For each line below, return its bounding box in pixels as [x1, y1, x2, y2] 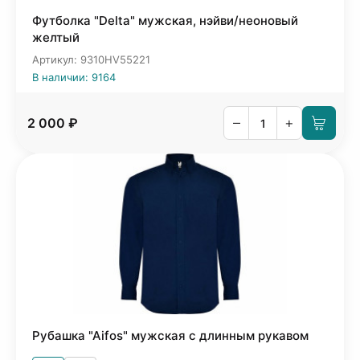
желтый [32, 30, 80, 45]
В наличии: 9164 [32, 71, 116, 84]
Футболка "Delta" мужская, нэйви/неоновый [32, 13, 298, 28]
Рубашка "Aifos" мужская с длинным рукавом [32, 328, 309, 343]
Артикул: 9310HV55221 [32, 53, 150, 66]
